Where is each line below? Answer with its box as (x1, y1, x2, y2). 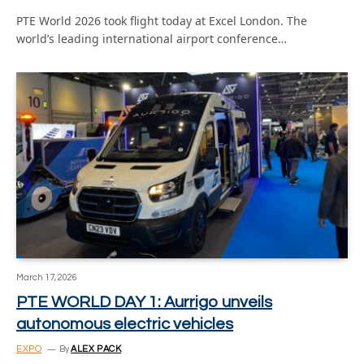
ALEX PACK (71, 344, 122, 353)
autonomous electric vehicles (16, 316, 233, 332)
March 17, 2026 (16, 273, 77, 282)
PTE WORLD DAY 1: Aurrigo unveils (16, 294, 272, 310)
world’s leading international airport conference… (16, 30, 287, 46)
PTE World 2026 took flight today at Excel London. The (16, 12, 307, 28)
